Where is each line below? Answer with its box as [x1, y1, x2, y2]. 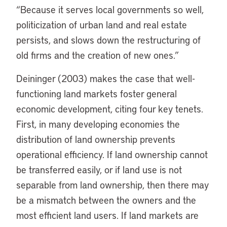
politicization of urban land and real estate [16, 18, 187, 31]
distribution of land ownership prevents [16, 133, 175, 145]
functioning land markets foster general [16, 87, 177, 100]
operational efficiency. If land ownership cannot [16, 148, 208, 161]
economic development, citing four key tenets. [16, 102, 203, 115]
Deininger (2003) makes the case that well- [16, 72, 195, 85]
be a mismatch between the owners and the [16, 194, 196, 206]
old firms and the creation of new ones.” [16, 49, 179, 61]
